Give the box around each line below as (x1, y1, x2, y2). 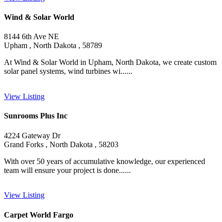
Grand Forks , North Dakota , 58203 (4, 140, 118, 149)
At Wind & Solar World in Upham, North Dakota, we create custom (4, 58, 217, 67)
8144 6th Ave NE (4, 32, 59, 41)
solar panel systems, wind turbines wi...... (4, 67, 132, 76)
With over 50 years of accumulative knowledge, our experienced (4, 157, 205, 166)
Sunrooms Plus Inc (4, 111, 67, 120)
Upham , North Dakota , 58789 (4, 41, 102, 50)
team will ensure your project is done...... (4, 166, 131, 174)
